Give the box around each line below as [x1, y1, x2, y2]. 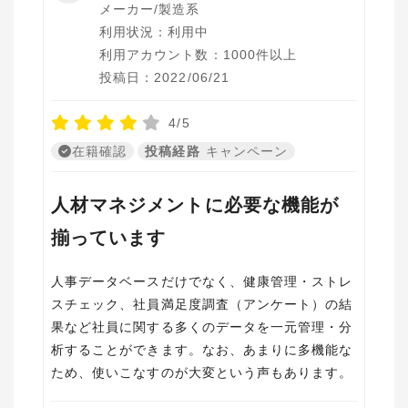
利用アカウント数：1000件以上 [99, 47, 298, 62]
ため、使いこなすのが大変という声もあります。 [51, 365, 353, 380]
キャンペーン [205, 144, 289, 158]
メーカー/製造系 [99, 2, 200, 16]
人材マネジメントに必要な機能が [51, 195, 339, 215]
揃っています [51, 228, 167, 248]
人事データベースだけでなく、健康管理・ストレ [51, 274, 353, 289]
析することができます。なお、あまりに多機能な [51, 342, 353, 357]
